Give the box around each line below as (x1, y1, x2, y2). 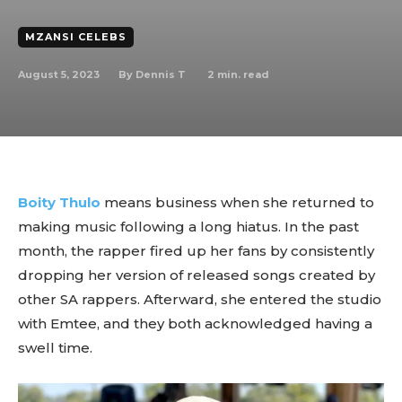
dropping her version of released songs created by (18, 267, 375, 284)
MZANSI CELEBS (25, 31, 127, 43)
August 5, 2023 (18, 67, 100, 81)
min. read (214, 67, 269, 81)
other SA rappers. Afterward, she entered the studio (18, 291, 381, 308)
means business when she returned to (100, 194, 374, 211)
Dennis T (135, 68, 186, 81)
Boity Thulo (18, 194, 100, 211)
